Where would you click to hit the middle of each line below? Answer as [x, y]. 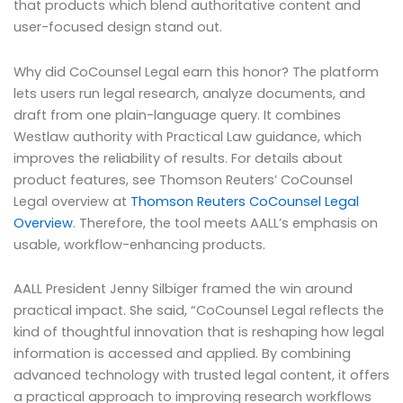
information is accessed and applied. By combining [182, 354]
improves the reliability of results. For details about [178, 158]
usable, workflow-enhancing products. [139, 244]
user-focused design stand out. [118, 27]
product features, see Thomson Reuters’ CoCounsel [183, 179]
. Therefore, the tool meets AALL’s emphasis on [225, 223]
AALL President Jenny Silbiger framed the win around [183, 289]
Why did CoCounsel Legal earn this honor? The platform [196, 72]
